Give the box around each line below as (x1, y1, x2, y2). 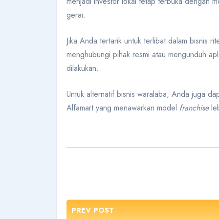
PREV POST (71, 205, 114, 216)
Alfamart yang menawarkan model (66, 102, 179, 114)
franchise (179, 102, 209, 114)
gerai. (66, 9, 86, 21)
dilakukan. (66, 63, 99, 74)
